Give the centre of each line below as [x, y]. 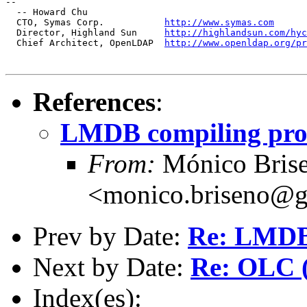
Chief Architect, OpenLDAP [85, 42]
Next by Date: [112, 267]
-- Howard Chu [47, 12]
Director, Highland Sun [85, 32]
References [94, 101]
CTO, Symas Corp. [85, 22]
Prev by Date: [110, 236]
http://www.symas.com [219, 22]
